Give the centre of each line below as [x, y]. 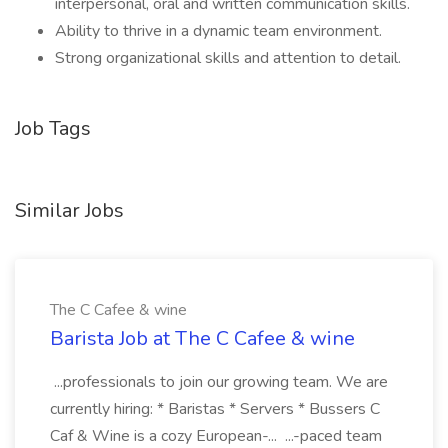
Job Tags [53, 128]
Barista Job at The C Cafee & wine [202, 338]
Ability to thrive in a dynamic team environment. [218, 31]
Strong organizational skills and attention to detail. [228, 58]
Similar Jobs [69, 210]
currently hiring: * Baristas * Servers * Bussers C [215, 409]
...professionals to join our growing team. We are [219, 382]
